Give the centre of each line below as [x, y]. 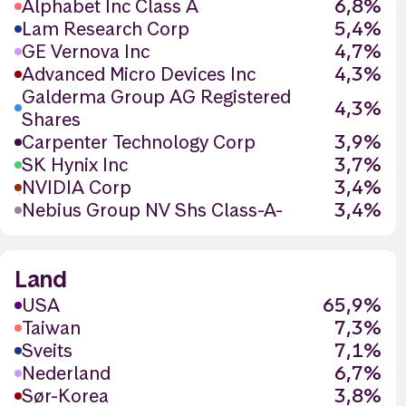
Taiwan [51, 328]
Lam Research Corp [106, 29]
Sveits [47, 350]
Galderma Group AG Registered [156, 97]
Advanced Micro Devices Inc [139, 74]
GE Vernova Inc [86, 51]
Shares [51, 119]
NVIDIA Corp [77, 187]
